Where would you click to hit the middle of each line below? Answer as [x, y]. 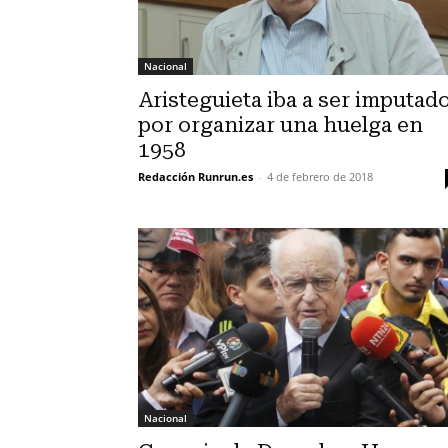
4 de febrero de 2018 [320, 177]
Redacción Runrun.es [195, 177]
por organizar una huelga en [280, 125]
